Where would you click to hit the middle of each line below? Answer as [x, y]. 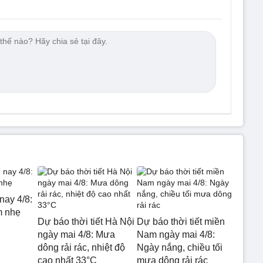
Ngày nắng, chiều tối [179, 247]
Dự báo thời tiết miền [181, 222]
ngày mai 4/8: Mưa [76, 235]
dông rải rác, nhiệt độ [81, 247]
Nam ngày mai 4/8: [176, 235]
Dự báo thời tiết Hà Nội [86, 222]
